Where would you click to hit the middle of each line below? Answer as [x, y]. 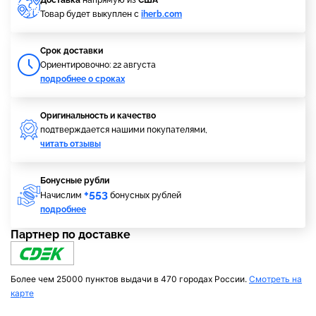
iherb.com [162, 14]
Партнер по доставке [71, 235]
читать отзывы [71, 144]
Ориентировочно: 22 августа [98, 65]
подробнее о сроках [83, 79]
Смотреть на [275, 279]
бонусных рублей [145, 195]
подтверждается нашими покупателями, [124, 130]
